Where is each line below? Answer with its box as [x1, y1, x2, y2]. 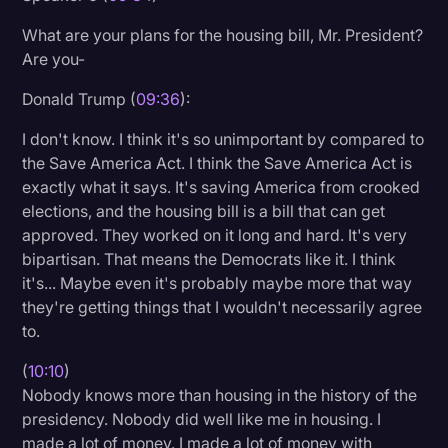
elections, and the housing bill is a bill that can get [22, 200, 386, 221]
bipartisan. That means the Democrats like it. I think [22, 248, 397, 269]
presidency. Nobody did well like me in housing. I [22, 408, 382, 429]
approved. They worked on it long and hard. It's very [22, 224, 408, 245]
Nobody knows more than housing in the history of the [22, 384, 418, 405]
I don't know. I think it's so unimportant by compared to [22, 128, 425, 149]
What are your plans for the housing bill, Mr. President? [22, 24, 424, 45]
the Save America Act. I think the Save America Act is [22, 152, 413, 173]
